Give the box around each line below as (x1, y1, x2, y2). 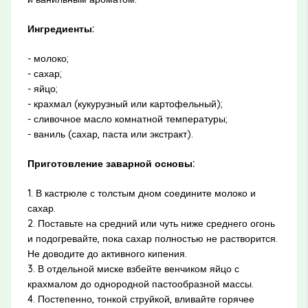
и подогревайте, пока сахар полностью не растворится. (27, 232, 278, 245)
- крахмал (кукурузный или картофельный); (27, 98, 223, 111)
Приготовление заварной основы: (27, 157, 195, 170)
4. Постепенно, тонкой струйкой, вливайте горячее (27, 293, 254, 306)
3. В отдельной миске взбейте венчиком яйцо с (27, 263, 239, 276)
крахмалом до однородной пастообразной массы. (27, 278, 254, 291)
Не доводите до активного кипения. (27, 247, 187, 261)
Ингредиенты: (27, 23, 94, 36)
